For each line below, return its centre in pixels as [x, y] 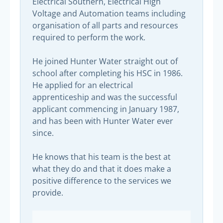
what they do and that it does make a [102, 168]
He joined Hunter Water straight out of [105, 61]
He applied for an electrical [83, 85]
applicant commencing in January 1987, [106, 109]
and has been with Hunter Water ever [103, 121]
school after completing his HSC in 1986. [108, 73]
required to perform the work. [89, 37]
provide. [48, 192]
